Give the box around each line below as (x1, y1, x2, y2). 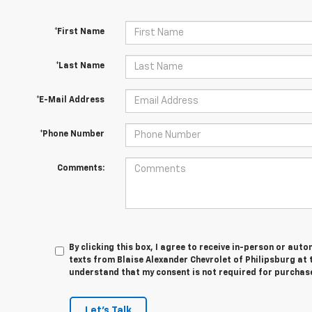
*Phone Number (39, 130, 104, 139)
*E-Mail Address (36, 96, 104, 104)
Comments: (56, 164, 104, 173)
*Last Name (55, 62, 104, 70)
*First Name (54, 28, 104, 36)
